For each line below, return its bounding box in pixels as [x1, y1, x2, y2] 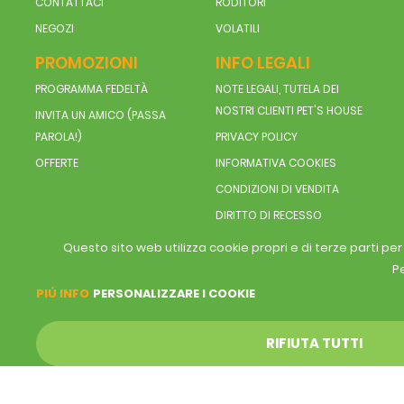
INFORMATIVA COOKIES [215, 155, 336, 171]
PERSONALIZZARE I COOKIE [92, 285, 255, 303]
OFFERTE [34, 155, 78, 171]
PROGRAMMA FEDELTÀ [34, 81, 148, 97]
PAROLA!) [34, 129, 82, 145]
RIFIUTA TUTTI [265, 334, 363, 353]
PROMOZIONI [34, 51, 138, 75]
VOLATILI [215, 21, 260, 37]
